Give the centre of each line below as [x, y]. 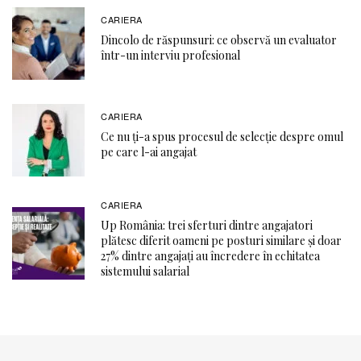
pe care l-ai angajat [149, 152]
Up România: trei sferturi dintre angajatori [207, 225]
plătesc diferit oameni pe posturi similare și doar [221, 240]
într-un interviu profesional [170, 56]
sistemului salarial [145, 271]
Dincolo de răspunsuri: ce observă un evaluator [219, 40]
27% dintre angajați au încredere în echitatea [210, 255]
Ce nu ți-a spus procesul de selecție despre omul [222, 137]
